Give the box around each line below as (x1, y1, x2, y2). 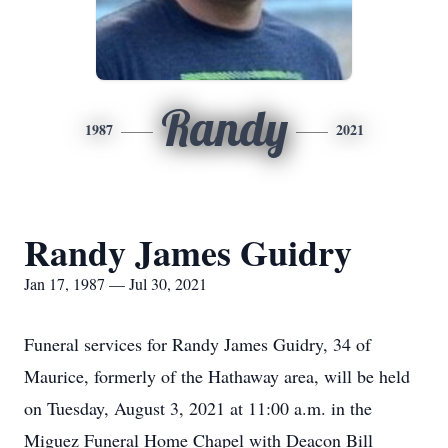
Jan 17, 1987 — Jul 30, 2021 (24, 273, 207, 294)
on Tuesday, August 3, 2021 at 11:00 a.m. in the (24, 396, 372, 420)
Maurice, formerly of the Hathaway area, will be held (24, 364, 410, 388)
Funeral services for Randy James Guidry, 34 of (24, 332, 371, 356)
